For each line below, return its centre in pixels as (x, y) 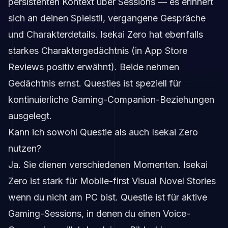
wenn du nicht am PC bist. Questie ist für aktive (108, 197)
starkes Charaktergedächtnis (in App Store (98, 50)
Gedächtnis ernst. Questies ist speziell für (95, 83)
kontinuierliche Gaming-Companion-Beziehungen (111, 99)
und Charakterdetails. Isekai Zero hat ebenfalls (106, 34)
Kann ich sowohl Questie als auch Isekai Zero (103, 132)
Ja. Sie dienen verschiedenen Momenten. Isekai (108, 164)
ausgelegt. (30, 116)
